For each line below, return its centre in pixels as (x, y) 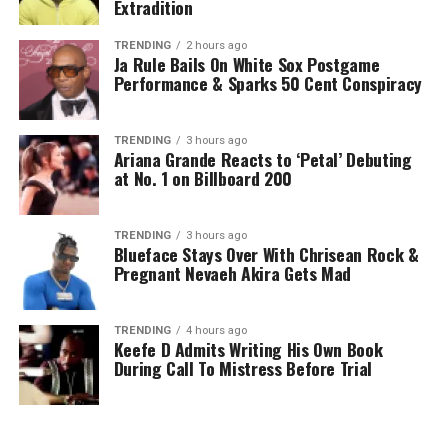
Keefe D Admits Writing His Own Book (248, 349)
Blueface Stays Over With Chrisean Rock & (266, 254)
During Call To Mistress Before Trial (242, 368)
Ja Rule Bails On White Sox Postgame (246, 64)
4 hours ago (216, 331)
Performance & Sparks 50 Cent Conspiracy (267, 83)
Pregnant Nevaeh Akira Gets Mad (232, 273)
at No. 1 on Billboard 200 (202, 178)
